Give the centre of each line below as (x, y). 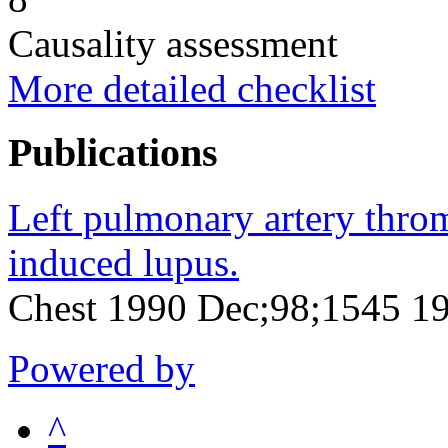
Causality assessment (173, 43)
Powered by (101, 368)
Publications (113, 153)
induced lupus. (123, 262)
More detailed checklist (192, 88)
